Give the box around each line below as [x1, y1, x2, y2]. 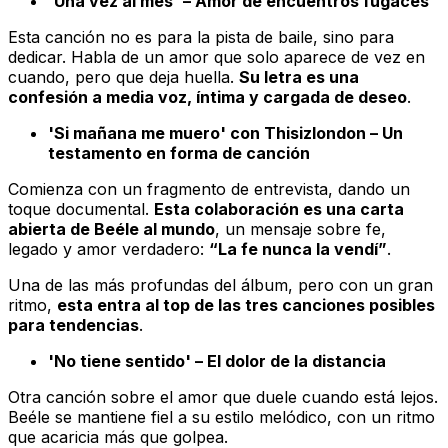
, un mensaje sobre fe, [215, 218, 386, 239]
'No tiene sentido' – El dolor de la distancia [48, 350, 386, 371]
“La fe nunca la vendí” [209, 238, 387, 259]
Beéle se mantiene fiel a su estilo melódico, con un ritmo [8, 406, 435, 427]
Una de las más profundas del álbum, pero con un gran [8, 274, 433, 295]
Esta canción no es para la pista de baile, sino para [8, 26, 394, 47]
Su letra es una [239, 66, 359, 87]
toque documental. [8, 198, 154, 219]
